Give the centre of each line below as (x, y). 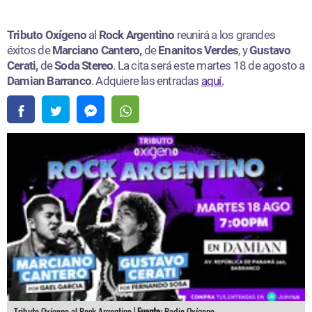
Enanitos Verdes (198, 50)
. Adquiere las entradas (146, 80)
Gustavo (270, 50)
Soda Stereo (83, 65)
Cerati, (24, 65)
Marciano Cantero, (98, 50)
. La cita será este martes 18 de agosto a (209, 65)
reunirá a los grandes (225, 34)
